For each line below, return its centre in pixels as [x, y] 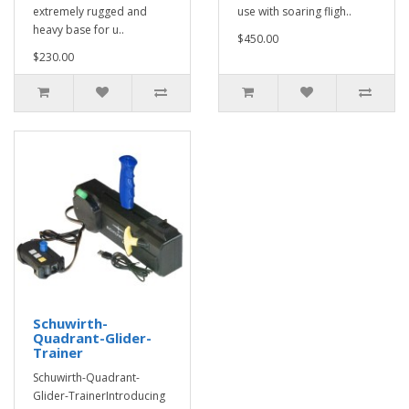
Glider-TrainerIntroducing [99, 395]
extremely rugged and [90, 11]
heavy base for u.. [79, 29]
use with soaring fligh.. [294, 11]
